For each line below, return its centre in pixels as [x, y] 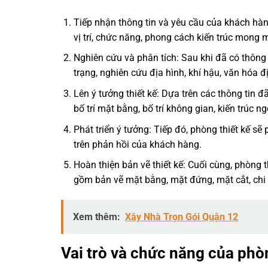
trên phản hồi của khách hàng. [137, 144]
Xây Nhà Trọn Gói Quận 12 [182, 217]
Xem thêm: [97, 217]
